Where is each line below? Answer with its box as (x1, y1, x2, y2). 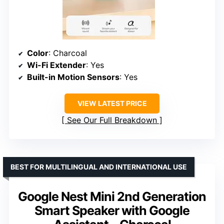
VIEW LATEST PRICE (77, 99, 147, 108)
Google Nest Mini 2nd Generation (18, 189, 206, 204)
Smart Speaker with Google (34, 203, 189, 218)
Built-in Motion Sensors (27, 72, 119, 82)
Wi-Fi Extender (27, 60, 86, 70)
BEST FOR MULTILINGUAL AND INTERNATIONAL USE (10, 162, 187, 171)
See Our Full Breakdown (67, 115, 157, 125)
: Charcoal (48, 48, 87, 58)
